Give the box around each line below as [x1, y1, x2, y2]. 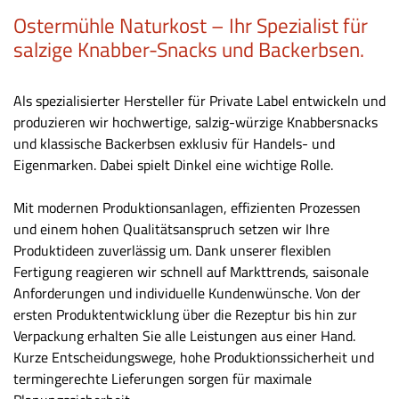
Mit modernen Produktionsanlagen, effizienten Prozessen [13, 196, 361, 218]
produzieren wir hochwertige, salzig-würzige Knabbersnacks [13, 110, 378, 133]
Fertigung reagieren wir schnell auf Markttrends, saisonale [13, 260, 369, 282]
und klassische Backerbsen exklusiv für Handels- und [13, 132, 335, 154]
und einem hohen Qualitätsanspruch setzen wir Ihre [13, 217, 330, 240]
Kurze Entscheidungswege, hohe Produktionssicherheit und [13, 346, 374, 368]
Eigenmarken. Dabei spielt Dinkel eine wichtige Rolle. [13, 153, 337, 175]
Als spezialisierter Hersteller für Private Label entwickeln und [13, 89, 386, 111]
